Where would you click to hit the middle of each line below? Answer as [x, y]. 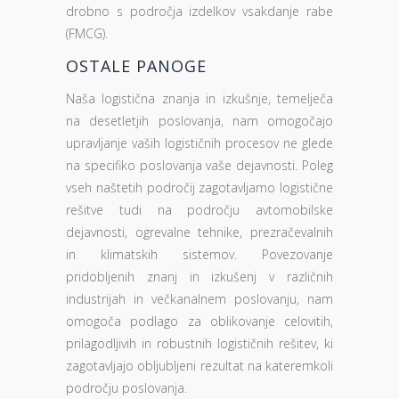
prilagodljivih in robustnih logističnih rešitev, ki [199, 343]
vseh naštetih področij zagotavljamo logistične [199, 187]
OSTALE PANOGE [136, 66]
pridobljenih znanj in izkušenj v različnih [199, 277]
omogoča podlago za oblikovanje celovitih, [199, 321]
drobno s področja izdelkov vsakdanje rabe [199, 11]
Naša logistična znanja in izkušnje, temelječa [199, 98]
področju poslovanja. [126, 388]
